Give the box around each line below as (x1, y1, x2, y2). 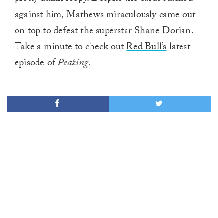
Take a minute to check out (15, 39, 127, 56)
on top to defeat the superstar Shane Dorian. (15, 23, 193, 40)
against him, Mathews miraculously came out (15, 7, 196, 24)
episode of (15, 55, 58, 73)
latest (166, 39, 190, 56)
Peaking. (57, 55, 91, 73)
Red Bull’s (126, 39, 167, 56)
